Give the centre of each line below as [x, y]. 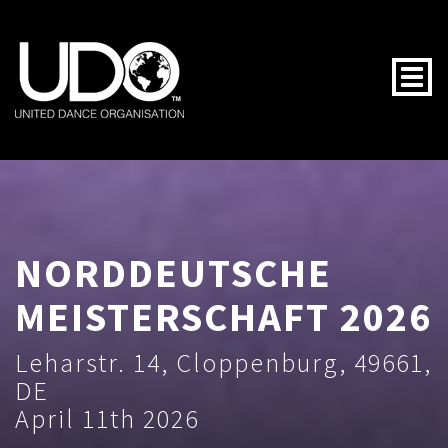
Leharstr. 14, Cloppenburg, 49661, [223, 362]
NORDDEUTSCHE [173, 272]
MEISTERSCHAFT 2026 [223, 316]
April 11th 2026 [107, 418]
